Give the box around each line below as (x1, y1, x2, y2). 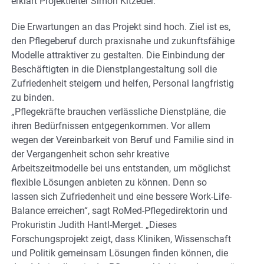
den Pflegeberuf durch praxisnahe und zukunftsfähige (11, 35, 235, 47)
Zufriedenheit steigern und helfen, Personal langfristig (11, 78, 234, 90)
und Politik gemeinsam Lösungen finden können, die (11, 247, 228, 259)
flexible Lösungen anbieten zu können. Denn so (11, 177, 207, 189)
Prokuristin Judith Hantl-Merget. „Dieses (11, 219, 177, 231)
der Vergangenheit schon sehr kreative (11, 148, 169, 160)
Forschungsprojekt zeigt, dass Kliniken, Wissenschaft (11, 233, 231, 245)
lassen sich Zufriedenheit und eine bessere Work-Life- (11, 191, 232, 203)
